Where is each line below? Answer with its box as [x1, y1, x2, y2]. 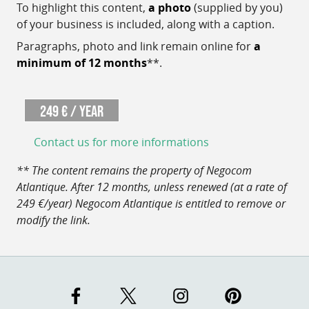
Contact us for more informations [34, 134, 209, 150]
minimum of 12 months [17, 54, 147, 70]
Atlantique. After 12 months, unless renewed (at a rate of [17, 179, 287, 195]
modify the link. [17, 212, 90, 228]
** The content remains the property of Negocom [17, 162, 252, 178]
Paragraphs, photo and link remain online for [17, 38, 254, 54]
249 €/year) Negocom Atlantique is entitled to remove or [17, 195, 286, 211]
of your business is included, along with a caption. [17, 16, 275, 32]
